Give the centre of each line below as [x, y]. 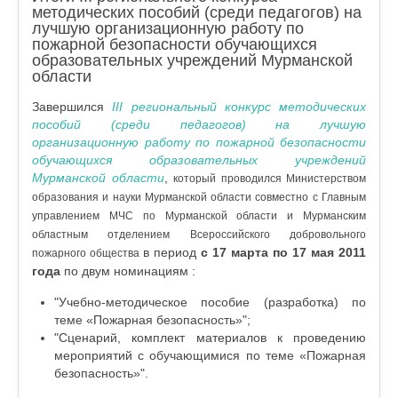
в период [172, 252]
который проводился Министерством [270, 179]
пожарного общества [86, 253]
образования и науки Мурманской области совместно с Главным [199, 197]
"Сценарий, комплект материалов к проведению [210, 338]
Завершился [68, 107]
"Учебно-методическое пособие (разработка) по [210, 302]
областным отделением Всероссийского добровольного [199, 235]
